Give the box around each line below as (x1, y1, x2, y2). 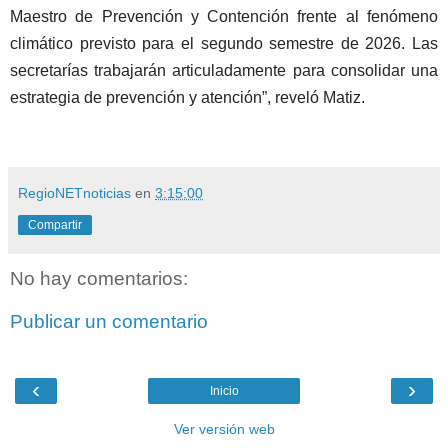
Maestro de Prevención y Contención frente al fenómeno (10, 7, 438, 25)
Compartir (28, 217, 82, 232)
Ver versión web (173, 420, 275, 437)
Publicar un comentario (10, 311, 208, 333)
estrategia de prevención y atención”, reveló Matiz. (10, 88, 365, 106)
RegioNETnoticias (18, 184, 131, 201)
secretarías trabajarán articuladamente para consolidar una (10, 61, 438, 79)
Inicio (209, 383, 239, 398)
